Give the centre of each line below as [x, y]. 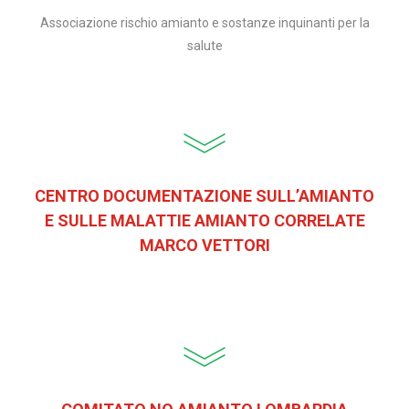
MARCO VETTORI [204, 245]
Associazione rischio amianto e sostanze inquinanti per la [204, 23]
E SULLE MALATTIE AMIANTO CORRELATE [204, 220]
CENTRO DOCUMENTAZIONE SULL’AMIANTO [204, 196]
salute [204, 46]
